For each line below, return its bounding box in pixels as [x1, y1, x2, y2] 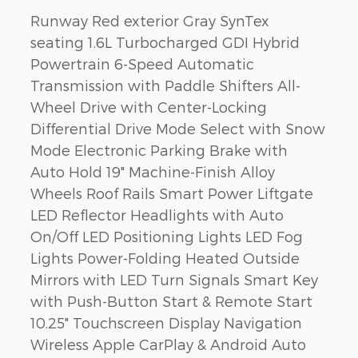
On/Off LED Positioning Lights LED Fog [30, 228, 303, 245]
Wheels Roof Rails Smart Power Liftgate [30, 185, 313, 202]
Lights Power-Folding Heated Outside [30, 249, 300, 267]
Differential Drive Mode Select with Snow [30, 120, 325, 137]
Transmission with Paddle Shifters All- [30, 77, 300, 94]
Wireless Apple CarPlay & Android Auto [30, 336, 306, 353]
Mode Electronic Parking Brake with [30, 141, 288, 159]
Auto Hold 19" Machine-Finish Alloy [30, 163, 275, 181]
